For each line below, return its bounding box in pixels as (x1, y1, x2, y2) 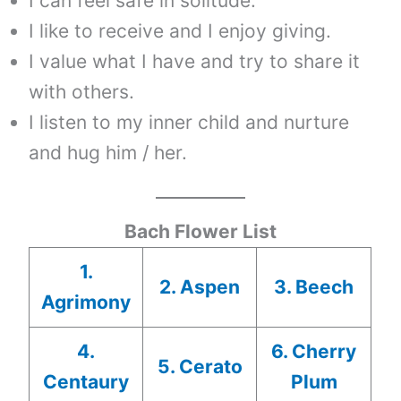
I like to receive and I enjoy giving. (29, 20, 332, 43)
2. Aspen (159, 275, 241, 298)
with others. (29, 81, 135, 104)
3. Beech (274, 275, 354, 298)
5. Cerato (157, 354, 243, 378)
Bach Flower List (124, 219, 277, 243)
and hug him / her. (29, 141, 188, 165)
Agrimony (41, 290, 132, 313)
